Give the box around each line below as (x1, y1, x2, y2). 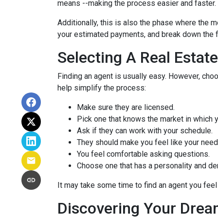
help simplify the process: (57, 83, 148, 92)
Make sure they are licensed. (77, 103, 175, 112)
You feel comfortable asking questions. (77, 149, 210, 159)
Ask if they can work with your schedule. (77, 126, 213, 135)
